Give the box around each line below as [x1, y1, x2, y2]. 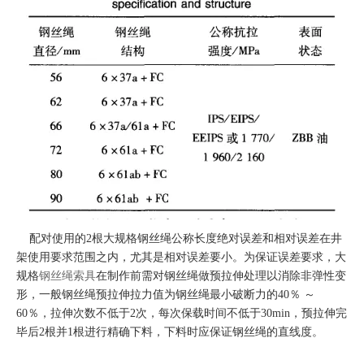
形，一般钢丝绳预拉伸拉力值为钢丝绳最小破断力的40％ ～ [16, 288, 315, 301]
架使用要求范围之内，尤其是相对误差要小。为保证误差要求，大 [16, 251, 346, 263]
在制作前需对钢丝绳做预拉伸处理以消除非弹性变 [96, 270, 346, 282]
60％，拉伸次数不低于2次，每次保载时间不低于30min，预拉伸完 [16, 307, 347, 319]
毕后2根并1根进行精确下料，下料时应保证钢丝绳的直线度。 [16, 326, 323, 338]
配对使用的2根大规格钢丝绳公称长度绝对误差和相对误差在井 [16, 232, 342, 245]
